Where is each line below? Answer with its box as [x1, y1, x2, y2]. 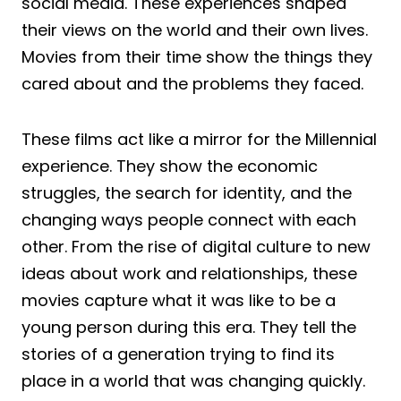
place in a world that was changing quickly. [21, 369, 365, 392]
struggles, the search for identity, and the [21, 181, 352, 204]
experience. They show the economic [21, 154, 318, 177]
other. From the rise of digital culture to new [21, 235, 371, 258]
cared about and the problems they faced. [21, 72, 363, 95]
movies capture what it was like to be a [21, 288, 336, 311]
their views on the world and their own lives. [21, 18, 368, 41]
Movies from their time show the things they [21, 45, 372, 68]
